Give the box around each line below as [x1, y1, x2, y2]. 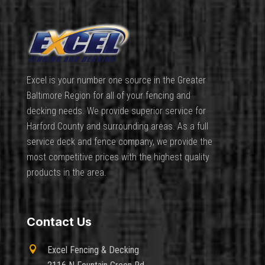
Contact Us [26, 215, 92, 230]
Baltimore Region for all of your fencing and [26, 90, 190, 102]
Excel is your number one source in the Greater [26, 75, 206, 86]
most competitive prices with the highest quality [26, 151, 209, 163]
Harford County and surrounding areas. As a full [26, 121, 208, 132]
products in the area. [26, 167, 106, 179]
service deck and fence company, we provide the [26, 136, 212, 148]
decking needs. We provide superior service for [26, 105, 206, 117]
